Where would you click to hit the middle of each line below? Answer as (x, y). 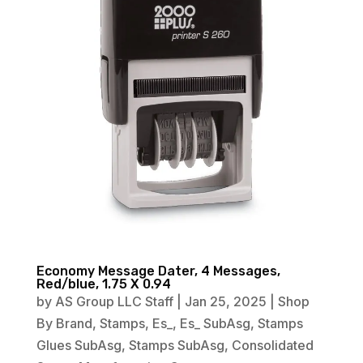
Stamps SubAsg (176, 346)
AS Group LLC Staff (114, 302)
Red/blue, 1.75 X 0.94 (103, 284)
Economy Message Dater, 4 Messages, (158, 271)
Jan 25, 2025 (225, 302)
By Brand (64, 324)
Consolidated (272, 346)
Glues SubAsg (79, 346)
